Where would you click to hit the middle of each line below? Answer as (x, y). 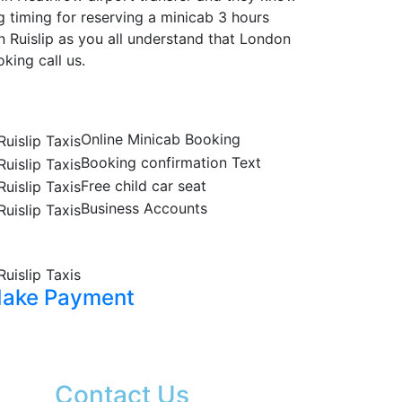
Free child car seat (144, 185)
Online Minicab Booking (161, 140)
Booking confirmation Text (171, 163)
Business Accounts (144, 209)
